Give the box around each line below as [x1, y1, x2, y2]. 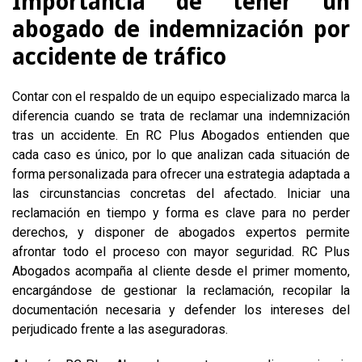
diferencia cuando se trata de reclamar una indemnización [12, 108, 350, 124]
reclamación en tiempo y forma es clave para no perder [12, 205, 350, 221]
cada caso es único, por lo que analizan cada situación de [12, 147, 350, 162]
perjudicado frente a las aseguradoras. [12, 322, 228, 337]
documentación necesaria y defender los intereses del [12, 302, 350, 318]
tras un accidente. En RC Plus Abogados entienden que [12, 128, 350, 143]
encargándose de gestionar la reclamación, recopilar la [12, 283, 350, 298]
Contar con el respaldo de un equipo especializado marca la [12, 89, 350, 104]
